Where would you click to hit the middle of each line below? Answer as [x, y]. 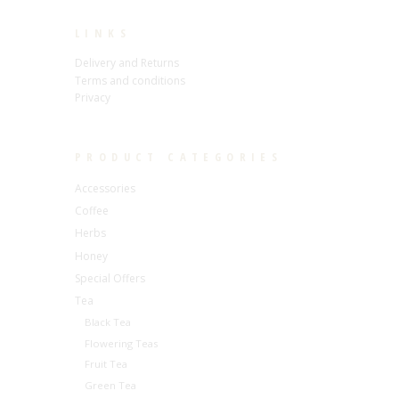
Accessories [105, 189]
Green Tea [111, 386]
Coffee [92, 211]
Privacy [93, 98]
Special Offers [110, 278]
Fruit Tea [106, 364]
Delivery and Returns [127, 62]
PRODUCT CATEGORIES [179, 156]
